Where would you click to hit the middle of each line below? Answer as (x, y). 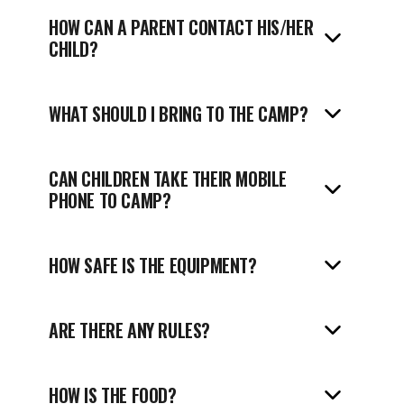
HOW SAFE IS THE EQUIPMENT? (153, 265)
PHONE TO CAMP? (110, 200)
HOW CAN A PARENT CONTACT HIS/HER (181, 27)
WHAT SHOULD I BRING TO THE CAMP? (179, 114)
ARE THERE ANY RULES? (129, 330)
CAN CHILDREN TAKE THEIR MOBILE (168, 179)
